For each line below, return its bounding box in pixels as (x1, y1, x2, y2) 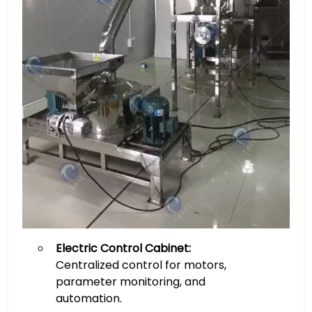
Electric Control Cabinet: (55, 240, 191, 256)
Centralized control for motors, (55, 256, 226, 273)
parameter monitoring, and (55, 273, 205, 290)
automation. (55, 290, 122, 306)
